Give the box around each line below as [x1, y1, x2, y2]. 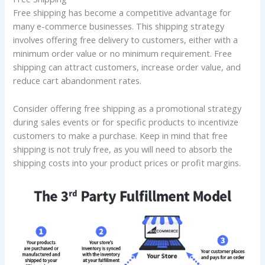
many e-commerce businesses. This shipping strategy [13, 20, 225, 33]
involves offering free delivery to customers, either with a [13, 34, 238, 46]
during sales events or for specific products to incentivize [13, 115, 239, 128]
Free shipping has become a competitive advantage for [13, 7, 232, 19]
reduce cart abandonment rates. [13, 75, 142, 87]
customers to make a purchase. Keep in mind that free [13, 129, 228, 141]
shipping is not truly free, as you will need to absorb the [13, 143, 233, 155]
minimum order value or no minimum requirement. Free [13, 47, 232, 60]
